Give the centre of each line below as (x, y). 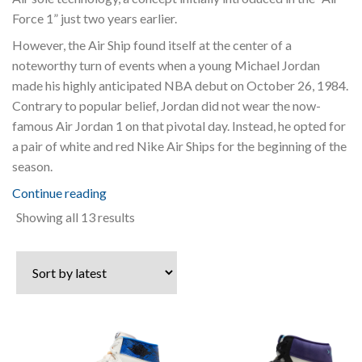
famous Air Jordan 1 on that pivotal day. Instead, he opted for (179, 125)
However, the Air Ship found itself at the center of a (152, 44)
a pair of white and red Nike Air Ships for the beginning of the (179, 145)
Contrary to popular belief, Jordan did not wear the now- (166, 105)
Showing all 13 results (76, 217)
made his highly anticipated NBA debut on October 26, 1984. (180, 85)
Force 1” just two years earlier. (95, 18)
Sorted (153, 216)
